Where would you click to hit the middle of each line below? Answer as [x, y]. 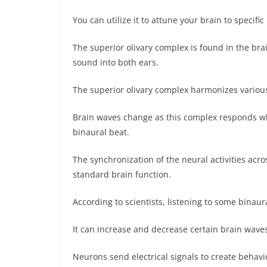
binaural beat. [101, 132]
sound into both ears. [116, 63]
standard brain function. [122, 175]
